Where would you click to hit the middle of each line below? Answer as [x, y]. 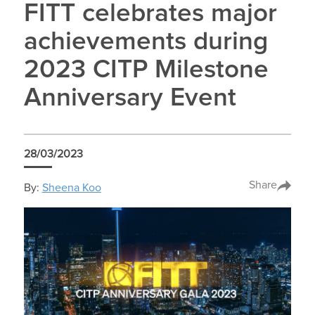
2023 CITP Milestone [146, 70]
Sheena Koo [71, 187]
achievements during [146, 42]
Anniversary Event [130, 98]
